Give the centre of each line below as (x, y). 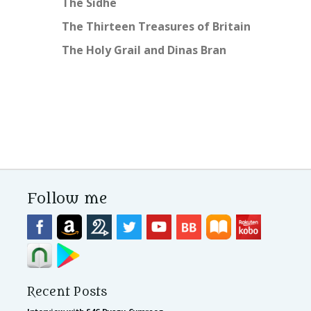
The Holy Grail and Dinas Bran (144, 50)
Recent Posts (67, 292)
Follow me (67, 199)
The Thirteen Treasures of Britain (156, 27)
